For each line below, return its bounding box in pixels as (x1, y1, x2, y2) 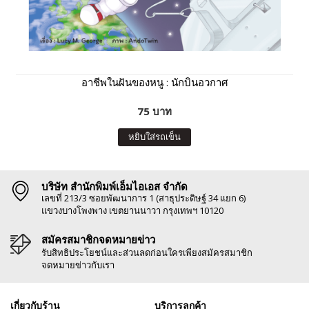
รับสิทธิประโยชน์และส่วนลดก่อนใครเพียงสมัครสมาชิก (41, 246, 252, 259)
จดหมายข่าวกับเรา (41, 258, 114, 271)
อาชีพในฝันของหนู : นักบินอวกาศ (81, 74, 228, 89)
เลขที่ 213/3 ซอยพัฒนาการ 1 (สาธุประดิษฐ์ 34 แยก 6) (41, 191, 246, 204)
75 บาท (137, 103, 172, 118)
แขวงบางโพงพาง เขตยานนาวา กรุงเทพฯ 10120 (41, 203, 223, 217)
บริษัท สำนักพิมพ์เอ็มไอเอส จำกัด (41, 179, 188, 193)
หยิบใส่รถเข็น (128, 130, 181, 143)
